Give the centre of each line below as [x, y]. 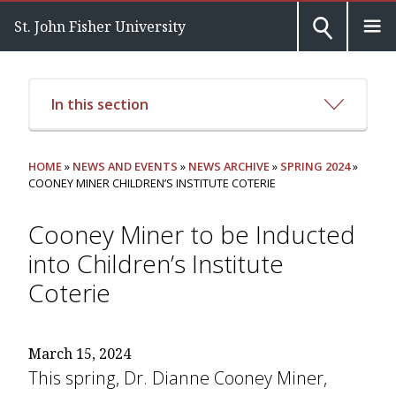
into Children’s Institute [156, 264]
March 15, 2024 [80, 354]
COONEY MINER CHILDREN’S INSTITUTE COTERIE [152, 183]
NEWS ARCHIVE [229, 167]
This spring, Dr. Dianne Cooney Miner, [178, 378]
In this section [99, 104]
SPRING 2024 [315, 167]
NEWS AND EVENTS [125, 167]
